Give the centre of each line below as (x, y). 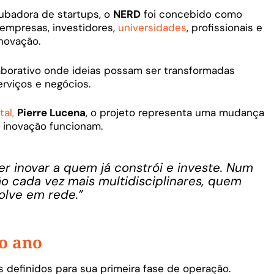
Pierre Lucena (51, 113)
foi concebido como (191, 14)
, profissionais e (224, 28)
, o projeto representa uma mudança (175, 113)
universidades (152, 28)
